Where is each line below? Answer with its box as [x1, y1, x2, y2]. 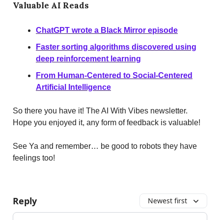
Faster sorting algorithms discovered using [36, 42, 196, 51]
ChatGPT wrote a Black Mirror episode [36, 26, 178, 34]
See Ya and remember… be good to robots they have [13, 141, 197, 150]
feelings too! [13, 153, 55, 162]
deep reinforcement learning [36, 54, 141, 63]
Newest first [148, 195, 187, 205]
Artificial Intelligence [36, 82, 111, 91]
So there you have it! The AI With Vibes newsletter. [13, 106, 188, 115]
